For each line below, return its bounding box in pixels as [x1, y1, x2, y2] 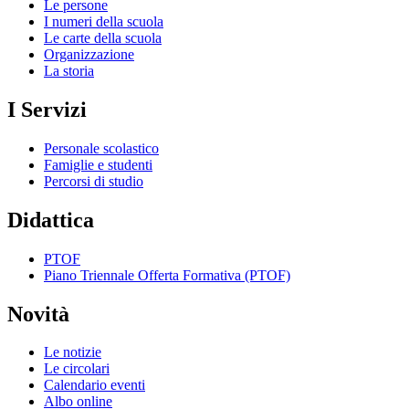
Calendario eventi [44, 377, 145, 393]
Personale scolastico [44, 140, 159, 156]
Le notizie [44, 344, 101, 361]
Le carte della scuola [44, 29, 162, 46]
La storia [44, 62, 94, 79]
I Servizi [7, 97, 87, 121]
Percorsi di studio [44, 173, 143, 189]
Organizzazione [44, 46, 134, 62]
